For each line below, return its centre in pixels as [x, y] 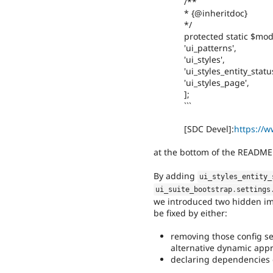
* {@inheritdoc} [216, 13]
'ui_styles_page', [217, 82]
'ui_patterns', [210, 48]
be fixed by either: [190, 213]
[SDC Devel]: [209, 129]
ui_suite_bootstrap [194, 189]
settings [254, 189]
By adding [175, 175]
